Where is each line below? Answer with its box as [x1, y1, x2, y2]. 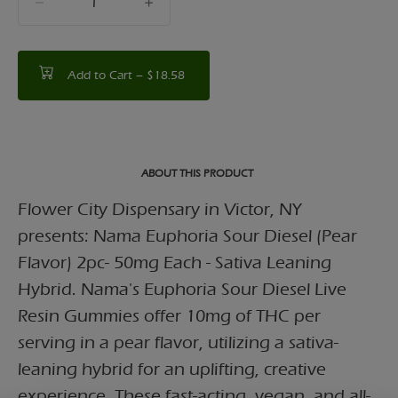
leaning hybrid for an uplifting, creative [18, 358, 326, 379]
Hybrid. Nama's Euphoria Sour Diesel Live [18, 278, 346, 299]
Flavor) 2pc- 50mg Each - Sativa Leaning [18, 251, 331, 273]
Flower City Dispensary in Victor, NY [18, 198, 302, 219]
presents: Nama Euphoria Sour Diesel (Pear [18, 225, 357, 246]
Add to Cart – [68, 67, 147, 83]
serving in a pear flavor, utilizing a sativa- [18, 331, 338, 353]
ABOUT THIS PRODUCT [141, 166, 253, 179]
